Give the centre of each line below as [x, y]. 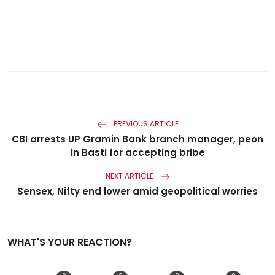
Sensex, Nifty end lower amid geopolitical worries [137, 191]
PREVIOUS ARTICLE [145, 124]
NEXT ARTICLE [130, 176]
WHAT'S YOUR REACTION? [70, 242]
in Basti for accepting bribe [137, 152]
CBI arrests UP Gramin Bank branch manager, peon [137, 139]
